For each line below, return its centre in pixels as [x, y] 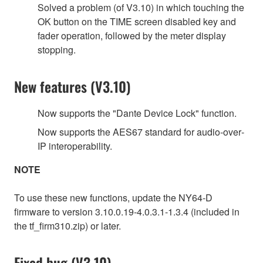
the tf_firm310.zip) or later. [68, 225]
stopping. [57, 49]
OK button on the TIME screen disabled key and [137, 21]
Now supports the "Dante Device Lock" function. [137, 113]
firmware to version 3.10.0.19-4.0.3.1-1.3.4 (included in [127, 211]
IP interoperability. [75, 146]
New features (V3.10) [73, 86]
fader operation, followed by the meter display [132, 35]
